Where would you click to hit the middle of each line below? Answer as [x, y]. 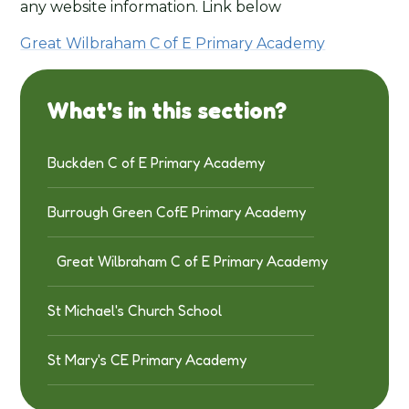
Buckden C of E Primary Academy [157, 162]
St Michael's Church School [135, 310]
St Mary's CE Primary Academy [147, 359]
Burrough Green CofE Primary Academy [177, 211]
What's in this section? [168, 110]
